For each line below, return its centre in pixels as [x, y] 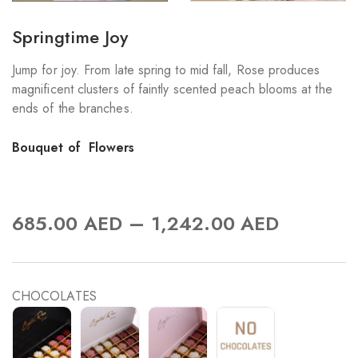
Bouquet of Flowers [74, 148]
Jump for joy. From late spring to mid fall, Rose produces [166, 70]
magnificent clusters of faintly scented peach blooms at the [172, 89]
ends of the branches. [73, 109]
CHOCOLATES [54, 296]
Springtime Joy [70, 37]
